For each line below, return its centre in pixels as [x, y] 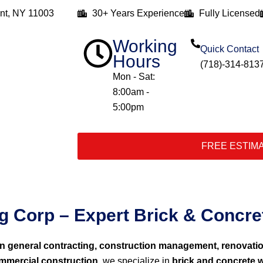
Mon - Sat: [134, 77]
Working [145, 46]
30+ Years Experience [138, 13]
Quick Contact [230, 49]
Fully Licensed [230, 13]
